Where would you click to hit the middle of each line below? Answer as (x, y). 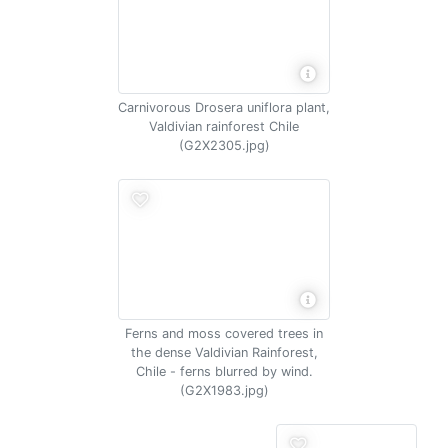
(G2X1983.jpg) (224, 390)
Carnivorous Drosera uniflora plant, (224, 107)
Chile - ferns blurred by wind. (224, 371)
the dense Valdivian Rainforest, (224, 352)
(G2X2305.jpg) (224, 145)
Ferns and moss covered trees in (224, 333)
